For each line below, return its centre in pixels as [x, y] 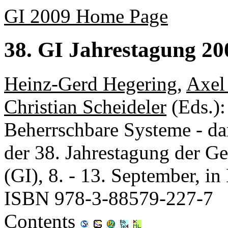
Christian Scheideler [85, 107]
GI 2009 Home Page [86, 16]
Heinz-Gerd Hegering [91, 84]
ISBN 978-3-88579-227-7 [109, 198]
